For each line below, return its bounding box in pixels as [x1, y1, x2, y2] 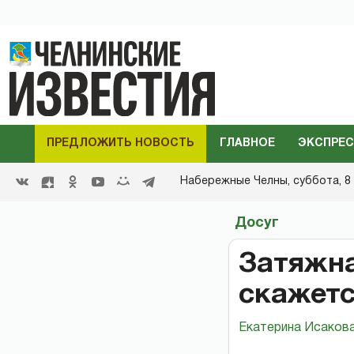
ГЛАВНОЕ [219, 137, 275, 149]
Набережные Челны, [180, 175, 293, 186]
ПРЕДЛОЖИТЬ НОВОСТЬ [46, 137, 194, 149]
